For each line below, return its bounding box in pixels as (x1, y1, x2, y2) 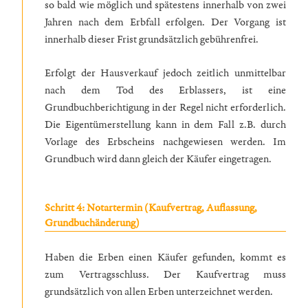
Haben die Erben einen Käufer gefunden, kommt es (45, 250, 286, 265)
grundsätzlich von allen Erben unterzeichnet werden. (45, 284, 275, 299)
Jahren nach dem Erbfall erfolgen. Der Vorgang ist (45, 14, 286, 30)
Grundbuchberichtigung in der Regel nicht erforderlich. (45, 100, 286, 115)
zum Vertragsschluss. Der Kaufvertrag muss (45, 267, 286, 282)
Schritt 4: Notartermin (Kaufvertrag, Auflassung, (45, 200, 257, 215)
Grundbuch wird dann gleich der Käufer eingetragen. (45, 151, 272, 166)
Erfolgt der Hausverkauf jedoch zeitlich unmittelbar (45, 65, 286, 80)
